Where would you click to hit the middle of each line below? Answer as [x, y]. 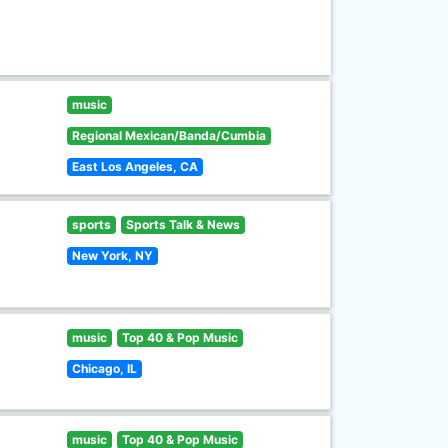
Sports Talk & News [182, 224]
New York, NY [113, 255]
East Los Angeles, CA [135, 166]
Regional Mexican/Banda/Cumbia [169, 135]
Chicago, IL [105, 368]
